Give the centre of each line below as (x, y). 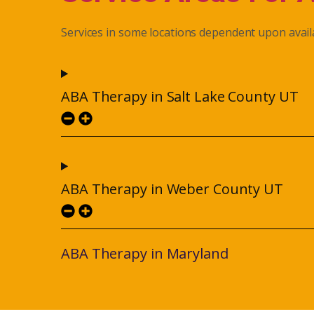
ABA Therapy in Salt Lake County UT (180, 97)
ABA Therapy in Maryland (145, 254)
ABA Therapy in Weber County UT (172, 189)
